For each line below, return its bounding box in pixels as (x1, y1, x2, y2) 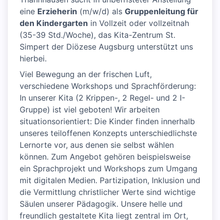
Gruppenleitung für (125, 6, 198, 17)
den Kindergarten (20, 18, 88, 28)
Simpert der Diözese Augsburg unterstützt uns (20, 42, 193, 52)
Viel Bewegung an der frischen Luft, (20, 69, 152, 80)
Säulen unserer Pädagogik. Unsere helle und (20, 199, 183, 209)
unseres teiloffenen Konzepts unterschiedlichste (20, 128, 197, 138)
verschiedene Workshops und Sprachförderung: (20, 81, 196, 91)
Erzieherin (37, 6, 77, 17)
